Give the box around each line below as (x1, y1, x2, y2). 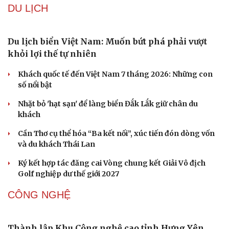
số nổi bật (18, 80, 52, 90)
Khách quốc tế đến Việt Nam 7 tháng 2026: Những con (18, 70, 213, 79)
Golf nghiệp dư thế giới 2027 (18, 169, 119, 179)
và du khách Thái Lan (18, 140, 95, 149)
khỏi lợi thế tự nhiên (8, 49, 97, 59)
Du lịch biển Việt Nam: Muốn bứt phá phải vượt (8, 36, 207, 47)
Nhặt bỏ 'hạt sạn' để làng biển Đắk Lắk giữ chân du (18, 99, 198, 109)
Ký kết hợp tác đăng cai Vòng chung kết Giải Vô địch (18, 158, 205, 168)
